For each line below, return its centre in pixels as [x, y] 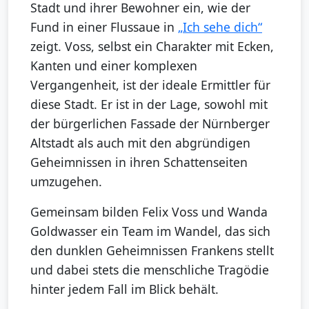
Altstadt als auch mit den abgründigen [140, 143]
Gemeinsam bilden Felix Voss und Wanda [149, 212]
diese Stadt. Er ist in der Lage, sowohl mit [149, 104]
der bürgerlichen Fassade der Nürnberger [150, 124]
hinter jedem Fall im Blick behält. [124, 289]
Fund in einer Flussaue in [104, 27]
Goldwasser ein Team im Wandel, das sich [150, 231]
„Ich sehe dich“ [220, 27]
